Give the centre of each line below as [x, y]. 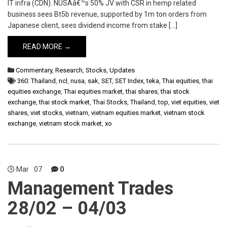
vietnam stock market [70, 123]
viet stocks [46, 113]
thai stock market [64, 102]
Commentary [34, 70]
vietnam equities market [126, 113]
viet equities [189, 102]
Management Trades [90, 188]
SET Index [129, 81]
